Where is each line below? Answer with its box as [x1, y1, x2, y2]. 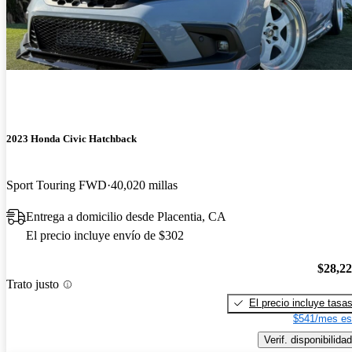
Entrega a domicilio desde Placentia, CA [26, 210, 226, 224]
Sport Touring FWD [6, 178, 107, 192]
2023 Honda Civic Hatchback [6, 133, 137, 145]
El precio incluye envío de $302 [26, 229, 184, 243]
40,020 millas [111, 178, 178, 192]
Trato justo [6, 277, 59, 291]
